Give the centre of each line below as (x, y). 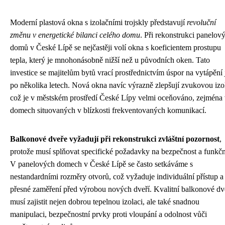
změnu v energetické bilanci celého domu (75, 35)
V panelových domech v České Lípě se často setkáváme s (101, 164)
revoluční (201, 22)
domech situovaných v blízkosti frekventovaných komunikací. (108, 110)
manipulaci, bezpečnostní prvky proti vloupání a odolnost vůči (108, 214)
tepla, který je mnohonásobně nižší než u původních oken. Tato (110, 60)
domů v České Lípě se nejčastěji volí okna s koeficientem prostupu (116, 47)
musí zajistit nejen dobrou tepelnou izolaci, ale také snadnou (105, 202)
